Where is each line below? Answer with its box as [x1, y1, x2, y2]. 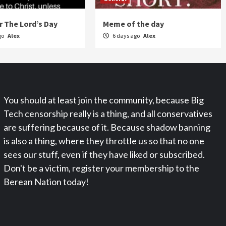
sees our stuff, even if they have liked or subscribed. [3, 148, 205, 160]
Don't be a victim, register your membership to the [3, 162, 199, 174]
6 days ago [111, 31, 141, 39]
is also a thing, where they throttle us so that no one [3, 135, 204, 146]
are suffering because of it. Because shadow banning [3, 121, 210, 133]
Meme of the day [103, 18, 164, 29]
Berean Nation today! [3, 176, 89, 187]
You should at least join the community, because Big [3, 94, 204, 105]
